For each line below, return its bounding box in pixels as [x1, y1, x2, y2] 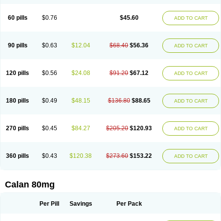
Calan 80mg [5, 180, 55, 189]
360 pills [6, 152, 29, 159]
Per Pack [116, 200, 142, 207]
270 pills [6, 125, 29, 132]
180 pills [6, 97, 29, 104]
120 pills [6, 70, 29, 76]
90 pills [7, 42, 28, 49]
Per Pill [39, 200, 59, 207]
